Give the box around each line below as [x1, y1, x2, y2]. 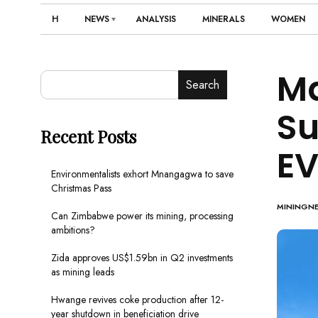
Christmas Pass [51, 181, 111, 196]
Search [185, 77, 219, 94]
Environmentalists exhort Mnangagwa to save [51, 167, 234, 182]
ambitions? [51, 223, 95, 238]
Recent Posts [40, 125, 136, 148]
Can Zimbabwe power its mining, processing [51, 209, 234, 224]
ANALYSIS [136, 13, 176, 26]
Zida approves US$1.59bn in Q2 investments [51, 251, 233, 265]
